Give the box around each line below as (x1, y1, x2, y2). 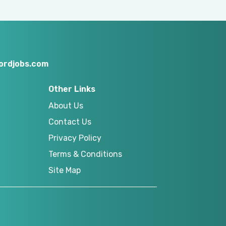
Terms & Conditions (48, 149, 122, 159)
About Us (48, 101, 83, 111)
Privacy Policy (48, 133, 101, 143)
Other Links (48, 84, 95, 94)
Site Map (48, 165, 81, 176)
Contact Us (48, 117, 91, 127)
